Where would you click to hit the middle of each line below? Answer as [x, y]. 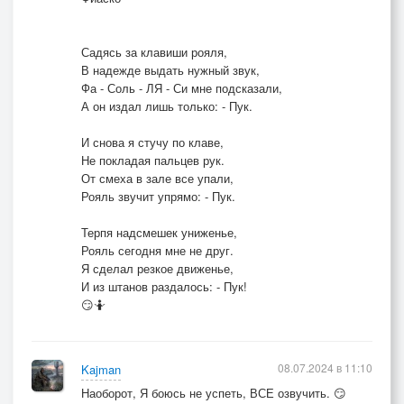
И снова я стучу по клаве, [152, 142]
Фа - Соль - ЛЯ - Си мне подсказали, [182, 88]
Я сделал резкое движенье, [157, 268]
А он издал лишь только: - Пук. [167, 106]
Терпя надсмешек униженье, [159, 232]
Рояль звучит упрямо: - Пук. [158, 196]
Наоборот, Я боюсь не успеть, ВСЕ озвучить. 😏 [214, 393]
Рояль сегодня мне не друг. [157, 250]
